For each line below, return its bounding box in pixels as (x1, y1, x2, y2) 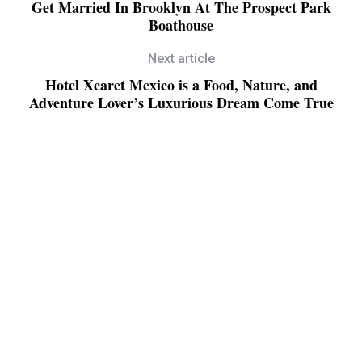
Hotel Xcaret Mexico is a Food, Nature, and (44, 74, 318, 95)
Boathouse (149, 14, 213, 36)
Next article (147, 50, 215, 66)
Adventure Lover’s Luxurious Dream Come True (28, 91, 334, 113)
